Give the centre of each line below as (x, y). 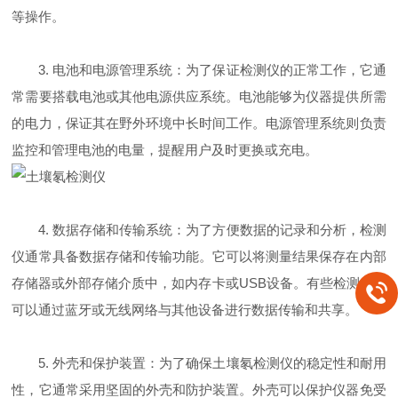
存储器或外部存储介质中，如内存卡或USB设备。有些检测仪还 (199, 283)
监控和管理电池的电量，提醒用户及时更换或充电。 (165, 150)
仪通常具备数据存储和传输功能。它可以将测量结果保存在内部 (199, 257)
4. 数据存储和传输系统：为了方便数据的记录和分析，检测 (199, 230)
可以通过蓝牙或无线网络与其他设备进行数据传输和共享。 (185, 310)
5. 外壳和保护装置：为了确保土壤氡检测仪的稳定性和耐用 (199, 363)
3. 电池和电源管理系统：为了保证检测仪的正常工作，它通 (199, 70)
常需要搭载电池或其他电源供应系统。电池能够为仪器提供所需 (199, 97)
